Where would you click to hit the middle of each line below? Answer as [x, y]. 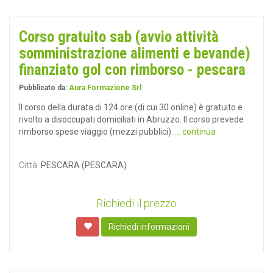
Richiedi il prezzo [136, 203]
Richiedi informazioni [149, 227]
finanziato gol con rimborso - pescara [132, 70]
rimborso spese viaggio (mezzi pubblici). [97, 132]
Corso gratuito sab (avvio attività [119, 37]
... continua [195, 132]
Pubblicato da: [44, 88]
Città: [29, 165]
